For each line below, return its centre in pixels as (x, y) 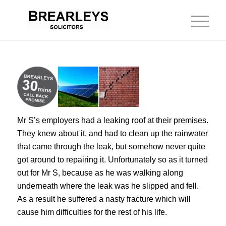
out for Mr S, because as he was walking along (100, 173)
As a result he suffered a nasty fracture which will (104, 199)
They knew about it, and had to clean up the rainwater (112, 133)
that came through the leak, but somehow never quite (111, 146)
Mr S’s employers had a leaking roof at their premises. (112, 120)
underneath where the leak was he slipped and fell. (108, 186)
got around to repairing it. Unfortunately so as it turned (112, 159)
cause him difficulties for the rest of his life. (92, 212)
